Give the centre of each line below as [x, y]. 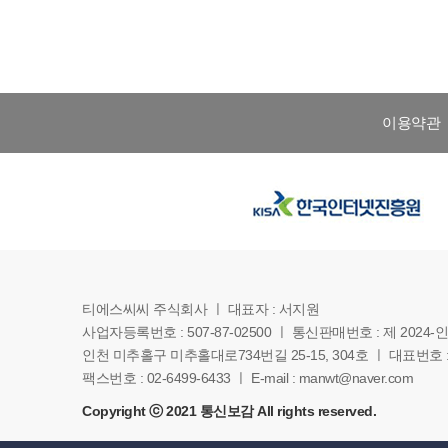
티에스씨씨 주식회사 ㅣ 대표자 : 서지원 [200, 309]
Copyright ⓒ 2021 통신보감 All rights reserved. [229, 411]
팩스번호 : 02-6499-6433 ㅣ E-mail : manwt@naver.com [247, 378]
